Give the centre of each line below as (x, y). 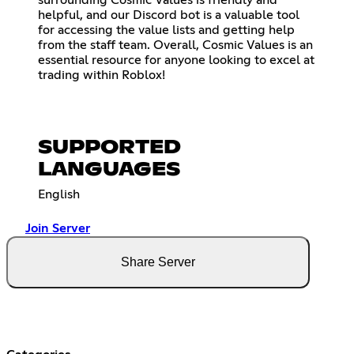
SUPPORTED (109, 148)
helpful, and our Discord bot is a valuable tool (169, 15)
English (59, 195)
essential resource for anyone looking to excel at (176, 60)
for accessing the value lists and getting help (166, 30)
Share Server (158, 262)
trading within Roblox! (102, 75)
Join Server (58, 229)
